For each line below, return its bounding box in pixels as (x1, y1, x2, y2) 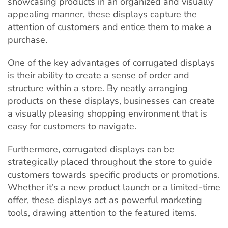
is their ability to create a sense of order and (8, 69, 189, 81)
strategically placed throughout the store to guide (8, 155, 212, 168)
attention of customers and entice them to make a (8, 20, 212, 33)
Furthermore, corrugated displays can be (8, 142, 175, 155)
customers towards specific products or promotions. (8, 168, 220, 181)
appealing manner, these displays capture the (8, 8, 197, 20)
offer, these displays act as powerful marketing (8, 193, 202, 206)
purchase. (8, 33, 47, 46)
